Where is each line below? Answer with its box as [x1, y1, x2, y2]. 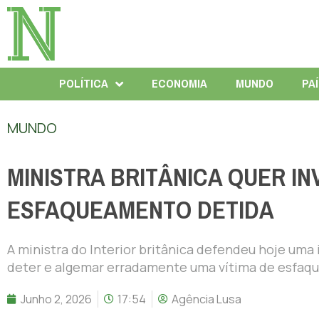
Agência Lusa [172, 291, 241, 307]
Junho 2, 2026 [21, 291, 92, 307]
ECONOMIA [151, 72, 207, 95]
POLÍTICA [58, 72, 108, 95]
